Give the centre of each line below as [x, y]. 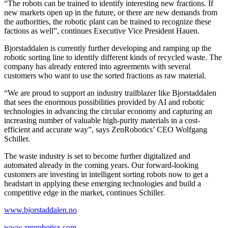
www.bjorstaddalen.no [40, 210]
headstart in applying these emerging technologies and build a [103, 183]
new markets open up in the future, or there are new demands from [111, 12]
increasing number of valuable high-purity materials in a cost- [102, 120]
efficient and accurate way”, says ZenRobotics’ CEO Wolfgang [106, 129]
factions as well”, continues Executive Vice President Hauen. [102, 31]
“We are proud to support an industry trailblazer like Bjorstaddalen [110, 93]
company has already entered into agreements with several [97, 66]
